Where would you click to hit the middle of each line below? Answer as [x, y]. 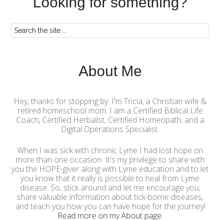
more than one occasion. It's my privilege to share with [110, 160]
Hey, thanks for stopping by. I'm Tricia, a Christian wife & [110, 101]
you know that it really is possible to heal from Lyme [110, 178]
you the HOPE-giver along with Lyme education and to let [110, 169]
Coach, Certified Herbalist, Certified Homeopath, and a [110, 120]
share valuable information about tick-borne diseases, [110, 197]
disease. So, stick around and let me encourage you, [110, 188]
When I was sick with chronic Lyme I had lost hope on [110, 150]
